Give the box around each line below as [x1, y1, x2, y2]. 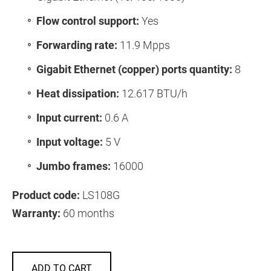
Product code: [12, 188, 80, 201]
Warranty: [12, 206, 60, 220]
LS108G [80, 188, 120, 201]
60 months [60, 206, 114, 220]
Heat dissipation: [36, 87, 119, 100]
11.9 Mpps [117, 38, 170, 51]
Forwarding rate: [36, 38, 117, 51]
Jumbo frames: [36, 159, 111, 172]
